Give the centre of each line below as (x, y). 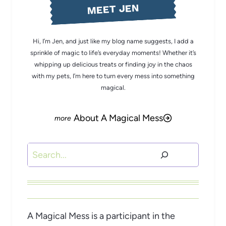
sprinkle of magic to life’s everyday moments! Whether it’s (113, 52)
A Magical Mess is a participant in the (101, 216)
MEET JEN (113, 9)
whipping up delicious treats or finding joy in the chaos (113, 64)
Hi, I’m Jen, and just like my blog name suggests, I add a (113, 41)
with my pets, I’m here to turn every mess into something (113, 76)
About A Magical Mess (118, 118)
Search (41, 150)
